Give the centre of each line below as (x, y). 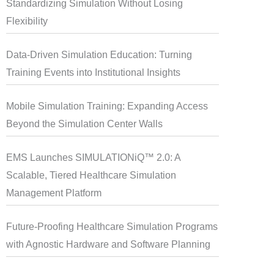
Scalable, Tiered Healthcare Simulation (91, 175)
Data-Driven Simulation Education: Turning (99, 55)
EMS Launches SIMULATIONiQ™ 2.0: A (93, 157)
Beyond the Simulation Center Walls (84, 124)
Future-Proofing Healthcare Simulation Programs (112, 227)
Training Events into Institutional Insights (93, 72)
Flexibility (27, 21)
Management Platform (54, 193)
